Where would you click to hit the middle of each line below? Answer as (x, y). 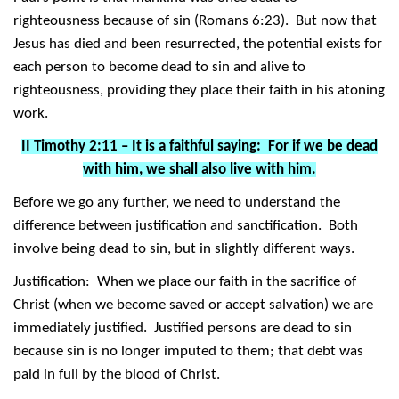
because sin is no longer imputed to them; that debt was (188, 351)
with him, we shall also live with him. (199, 169)
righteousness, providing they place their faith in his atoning (199, 90)
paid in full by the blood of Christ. (117, 374)
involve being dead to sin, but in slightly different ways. (184, 248)
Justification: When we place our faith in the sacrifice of (185, 281)
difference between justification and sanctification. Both (186, 225)
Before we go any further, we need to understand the (177, 202)
